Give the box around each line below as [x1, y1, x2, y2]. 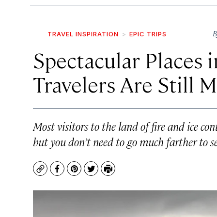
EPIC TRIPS [129, 30, 167, 38]
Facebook [56, 168, 93, 179]
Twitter [90, 168, 119, 179]
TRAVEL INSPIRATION [47, 30, 119, 38]
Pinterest [73, 168, 109, 179]
